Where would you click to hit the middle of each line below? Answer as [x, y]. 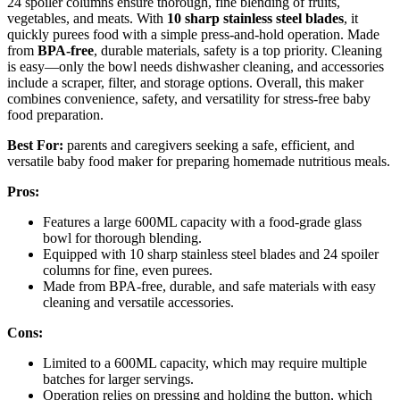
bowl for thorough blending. [122, 238]
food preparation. [55, 115]
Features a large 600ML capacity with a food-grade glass [202, 222]
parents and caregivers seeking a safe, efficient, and [209, 146]
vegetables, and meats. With [87, 19]
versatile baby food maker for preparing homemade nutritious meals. [199, 162]
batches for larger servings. [118, 379]
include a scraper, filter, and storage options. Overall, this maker [185, 83]
